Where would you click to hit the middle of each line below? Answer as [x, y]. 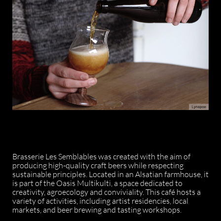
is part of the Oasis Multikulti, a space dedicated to [97, 183]
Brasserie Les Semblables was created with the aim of [101, 157]
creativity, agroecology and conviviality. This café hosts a [107, 192]
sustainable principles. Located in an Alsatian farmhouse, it [110, 174]
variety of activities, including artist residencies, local [100, 201]
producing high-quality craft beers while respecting [98, 166]
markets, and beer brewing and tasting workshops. [97, 210]
